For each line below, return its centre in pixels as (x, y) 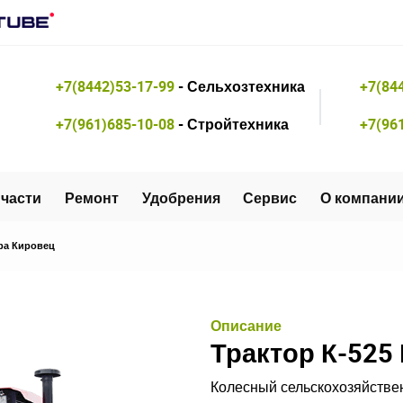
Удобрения (181, 198)
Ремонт (91, 198)
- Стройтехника (231, 124)
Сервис (270, 198)
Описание (246, 326)
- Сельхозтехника (239, 86)
